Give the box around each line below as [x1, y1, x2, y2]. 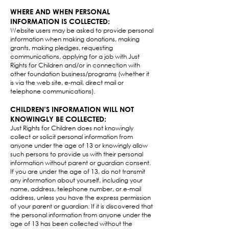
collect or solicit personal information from [10, 132, 133, 141]
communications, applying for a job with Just [10, 52, 140, 61]
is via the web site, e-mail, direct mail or [10, 78, 124, 87]
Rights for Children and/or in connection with [10, 61, 140, 70]
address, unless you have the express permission [10, 193, 151, 202]
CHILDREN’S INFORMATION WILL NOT [10, 105, 134, 113]
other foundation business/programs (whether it [10, 70, 149, 78]
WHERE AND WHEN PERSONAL [10, 7, 110, 16]
